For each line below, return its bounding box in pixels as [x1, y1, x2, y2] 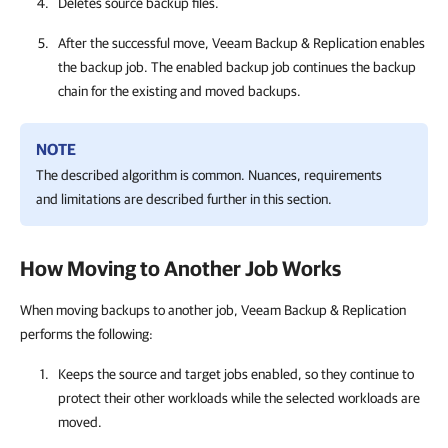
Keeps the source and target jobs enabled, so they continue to [58, 366, 414, 382]
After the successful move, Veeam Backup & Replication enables [58, 35, 425, 51]
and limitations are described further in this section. [36, 191, 332, 207]
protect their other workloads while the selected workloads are [58, 390, 420, 406]
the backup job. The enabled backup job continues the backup [58, 59, 416, 75]
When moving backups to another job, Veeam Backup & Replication [20, 302, 406, 318]
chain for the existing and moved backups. [58, 83, 301, 99]
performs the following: [20, 326, 153, 342]
